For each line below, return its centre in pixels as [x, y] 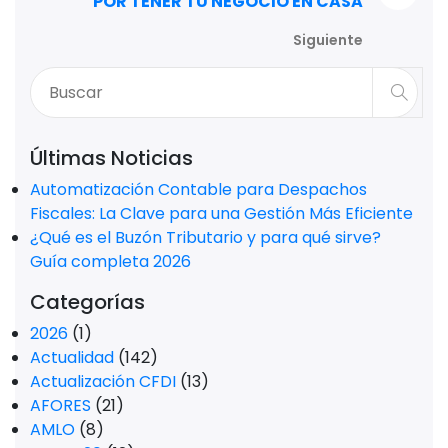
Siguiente [328, 39]
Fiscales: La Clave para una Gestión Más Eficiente [221, 213]
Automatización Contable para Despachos [198, 189]
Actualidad [72, 357]
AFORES [60, 405]
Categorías [87, 301]
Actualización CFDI [103, 381]
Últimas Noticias [111, 157]
